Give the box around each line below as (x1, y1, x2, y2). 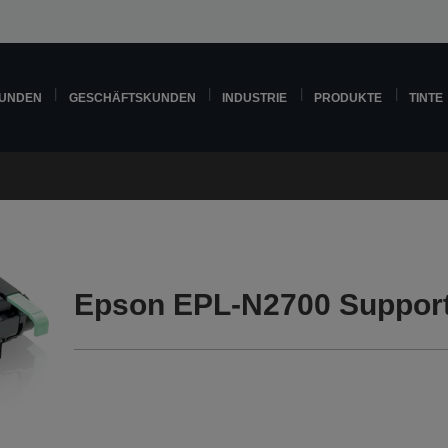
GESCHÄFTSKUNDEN (68, 91, 196, 104)
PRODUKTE (314, 91, 383, 104)
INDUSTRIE (222, 91, 288, 104)
